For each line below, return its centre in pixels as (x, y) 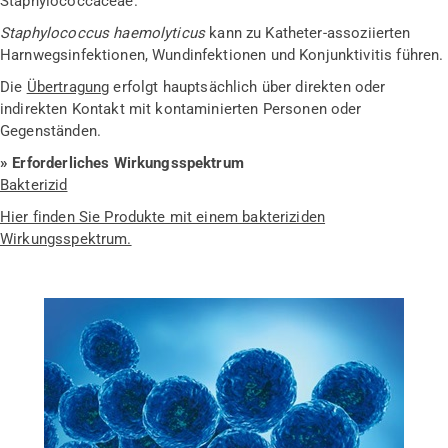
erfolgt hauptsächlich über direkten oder (247, 86)
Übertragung (68, 86)
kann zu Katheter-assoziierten (308, 32)
